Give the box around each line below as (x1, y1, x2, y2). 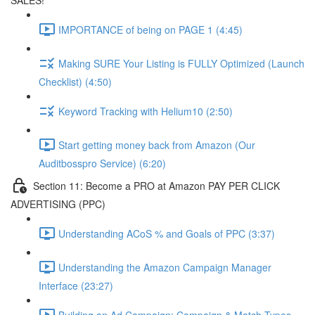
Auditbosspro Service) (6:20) (39, 156, 166, 170)
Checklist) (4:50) (39, 75, 112, 89)
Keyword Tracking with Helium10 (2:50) (58, 103, 233, 118)
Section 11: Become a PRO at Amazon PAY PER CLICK (33, 178, 280, 193)
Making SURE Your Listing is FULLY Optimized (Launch (58, 56, 304, 70)
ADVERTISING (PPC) (11, 197, 105, 211)
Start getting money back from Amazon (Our (58, 137, 255, 152)
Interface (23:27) (39, 278, 113, 292)
